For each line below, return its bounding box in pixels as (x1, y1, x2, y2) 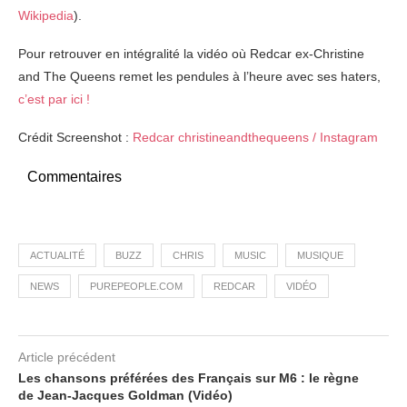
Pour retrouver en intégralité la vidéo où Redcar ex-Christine (18, 46, 364, 61)
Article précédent (18, 350, 115, 364)
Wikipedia (18, 8, 74, 23)
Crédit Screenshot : (18, 130, 133, 144)
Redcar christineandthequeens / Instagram (133, 130, 378, 144)
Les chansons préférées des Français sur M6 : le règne (18, 371, 359, 385)
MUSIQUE (297, 250, 343, 261)
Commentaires (27, 169, 122, 184)
